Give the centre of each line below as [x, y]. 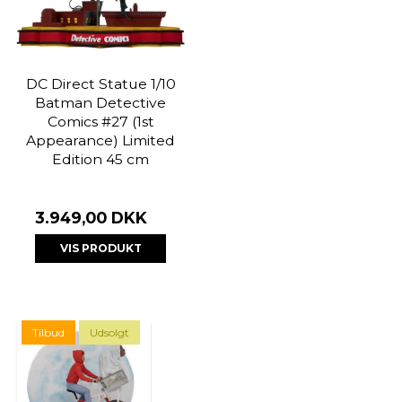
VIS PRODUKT [100, 248]
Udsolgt [109, 332]
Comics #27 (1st [100, 121]
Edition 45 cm [100, 159]
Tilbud [48, 332]
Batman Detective [100, 102]
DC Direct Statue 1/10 [100, 83]
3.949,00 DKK [91, 217]
